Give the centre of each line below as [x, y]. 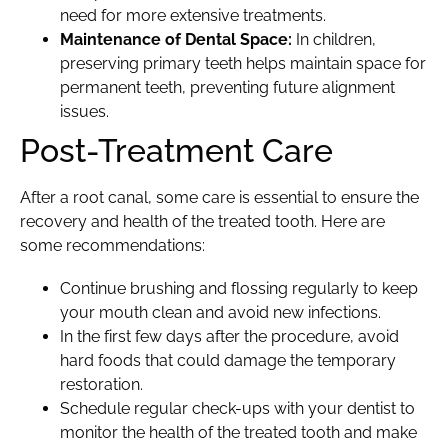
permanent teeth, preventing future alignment [227, 87]
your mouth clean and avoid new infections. [220, 313]
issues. [84, 111]
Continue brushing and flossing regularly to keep [239, 289]
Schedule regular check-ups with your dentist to [237, 409]
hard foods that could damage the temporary [228, 361]
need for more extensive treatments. [193, 15]
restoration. [101, 385]
